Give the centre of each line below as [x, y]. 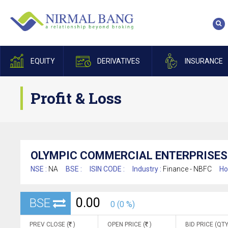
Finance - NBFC [187, 169]
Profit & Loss [76, 98]
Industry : [148, 169]
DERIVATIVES [118, 61]
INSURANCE [204, 61]
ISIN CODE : [107, 169]
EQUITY [42, 61]
